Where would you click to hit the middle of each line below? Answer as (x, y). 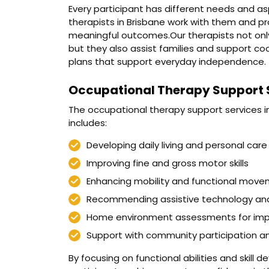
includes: (88, 123)
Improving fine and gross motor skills (168, 163)
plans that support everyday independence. (167, 62)
